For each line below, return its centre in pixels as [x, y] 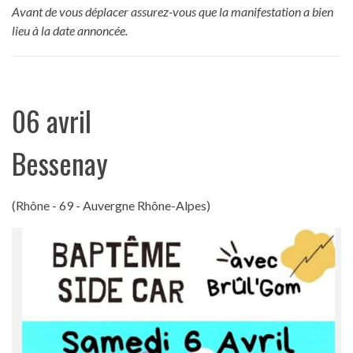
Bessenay [60, 162]
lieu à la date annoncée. [70, 30]
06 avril [52, 120]
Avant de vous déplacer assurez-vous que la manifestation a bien [173, 11]
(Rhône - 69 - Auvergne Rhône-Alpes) [111, 205]
